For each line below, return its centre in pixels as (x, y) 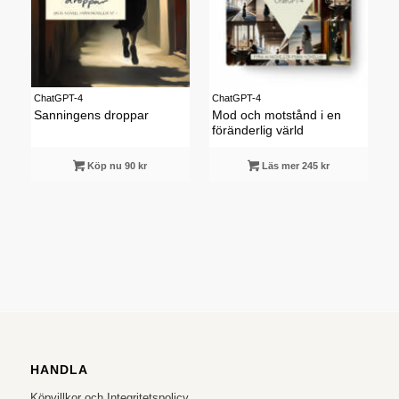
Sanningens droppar (91, 116)
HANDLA (59, 369)
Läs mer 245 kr (295, 166)
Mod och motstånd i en (276, 116)
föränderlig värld (257, 131)
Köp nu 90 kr (116, 166)
